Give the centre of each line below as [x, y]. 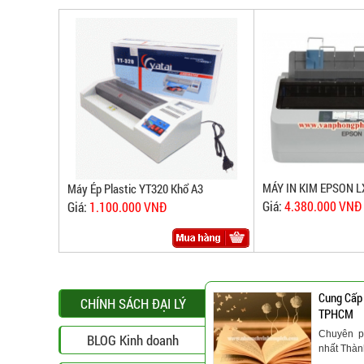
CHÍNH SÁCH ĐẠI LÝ [133, 303]
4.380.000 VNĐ [323, 206]
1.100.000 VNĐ [128, 207]
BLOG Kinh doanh [133, 340]
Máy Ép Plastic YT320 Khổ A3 [135, 189]
